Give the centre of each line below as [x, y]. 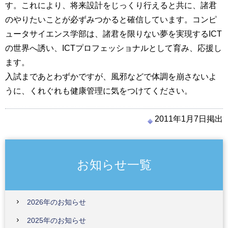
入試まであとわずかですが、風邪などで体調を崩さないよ [111, 77]
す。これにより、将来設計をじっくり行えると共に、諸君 [111, 5]
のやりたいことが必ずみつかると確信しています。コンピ [111, 20]
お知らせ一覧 [114, 164]
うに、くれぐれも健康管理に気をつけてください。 [99, 91]
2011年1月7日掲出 [189, 119]
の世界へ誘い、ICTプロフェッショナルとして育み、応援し [113, 48]
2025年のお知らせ [56, 220]
